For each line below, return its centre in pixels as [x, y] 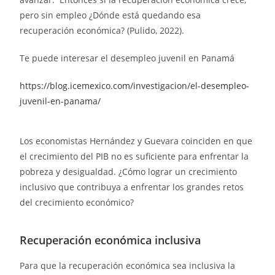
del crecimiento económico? [77, 203]
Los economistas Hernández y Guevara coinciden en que [136, 141]
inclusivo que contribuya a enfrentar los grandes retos [132, 187]
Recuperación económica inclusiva [110, 240]
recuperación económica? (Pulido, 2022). [102, 31]
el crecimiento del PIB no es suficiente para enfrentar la [134, 157]
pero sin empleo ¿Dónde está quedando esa [110, 15]
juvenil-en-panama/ [60, 101]
